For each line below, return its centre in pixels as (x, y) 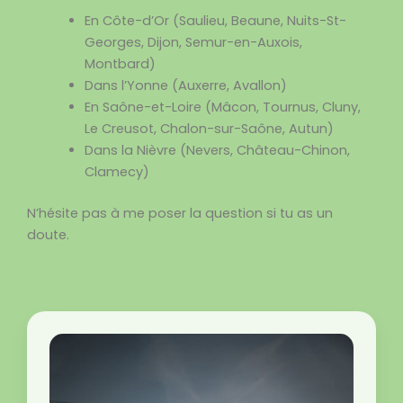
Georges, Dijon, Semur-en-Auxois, (193, 42)
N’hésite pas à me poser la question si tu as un (180, 213)
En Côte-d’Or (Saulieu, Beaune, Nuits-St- (215, 20)
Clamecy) (116, 171)
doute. (48, 234)
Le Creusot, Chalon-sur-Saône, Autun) (209, 128)
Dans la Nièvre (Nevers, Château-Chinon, (217, 150)
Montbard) (120, 63)
